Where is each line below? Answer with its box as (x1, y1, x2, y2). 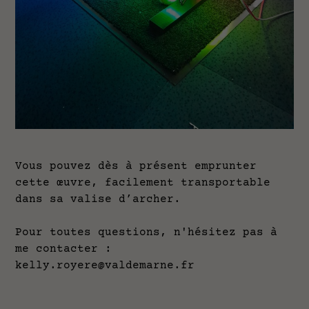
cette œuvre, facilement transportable (15, 176, 271, 189)
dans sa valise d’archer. (15, 192, 188, 206)
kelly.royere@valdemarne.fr (15, 259, 195, 272)
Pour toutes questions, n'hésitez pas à (15, 226, 278, 239)
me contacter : (15, 242, 112, 255)
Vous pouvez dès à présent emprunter (15, 159, 257, 172)
